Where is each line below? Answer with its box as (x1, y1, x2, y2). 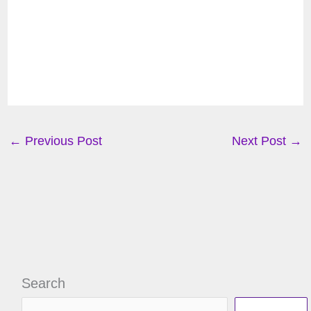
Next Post (232, 134, 290, 149)
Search (21, 276, 65, 292)
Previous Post (21, 134, 102, 149)
